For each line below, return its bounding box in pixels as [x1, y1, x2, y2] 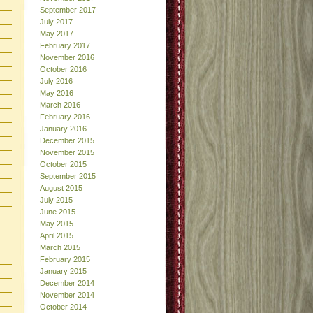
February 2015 [40, 254, 90, 263]
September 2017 [40, 5, 96, 14]
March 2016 [40, 100, 80, 109]
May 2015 [40, 219, 73, 228]
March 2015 [40, 242, 80, 252]
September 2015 [40, 171, 96, 180]
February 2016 [40, 112, 90, 121]
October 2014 [40, 302, 87, 311]
